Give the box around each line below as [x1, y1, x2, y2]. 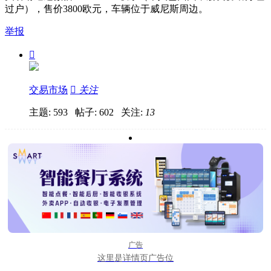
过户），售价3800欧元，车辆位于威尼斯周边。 [5, 4, 208, 15]
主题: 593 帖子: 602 [29, 107, 121, 118]
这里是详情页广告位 [97, 253, 174, 263]
